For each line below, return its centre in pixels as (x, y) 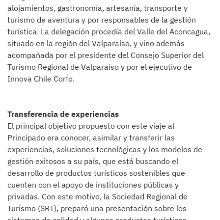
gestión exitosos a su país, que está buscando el (93, 161)
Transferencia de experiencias (63, 114)
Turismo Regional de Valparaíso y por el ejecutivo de (100, 67)
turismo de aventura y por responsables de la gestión (102, 20)
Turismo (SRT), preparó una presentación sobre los (97, 208)
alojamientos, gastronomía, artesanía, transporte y (97, 8)
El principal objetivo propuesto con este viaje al (91, 126)
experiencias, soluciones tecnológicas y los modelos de (105, 149)
